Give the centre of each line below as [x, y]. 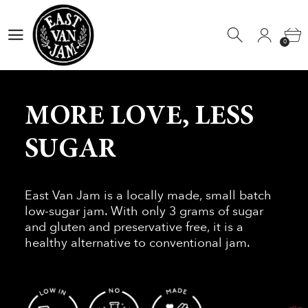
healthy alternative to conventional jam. [137, 243]
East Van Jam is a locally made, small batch [148, 195]
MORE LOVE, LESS [139, 117]
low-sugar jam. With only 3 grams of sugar [144, 211]
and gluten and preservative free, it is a [134, 227]
